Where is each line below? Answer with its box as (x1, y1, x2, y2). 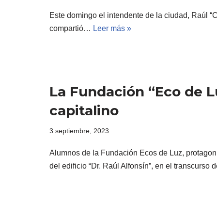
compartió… (49, 24, 93, 33)
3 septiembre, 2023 (49, 126, 109, 135)
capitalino (49, 102, 119, 119)
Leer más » (93, 24, 131, 33)
